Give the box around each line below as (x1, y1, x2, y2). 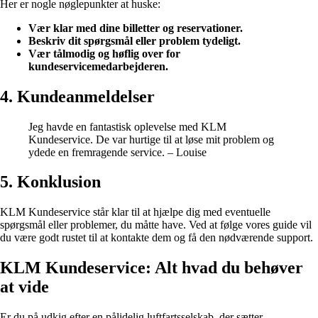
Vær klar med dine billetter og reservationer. (28, 21, 243, 34)
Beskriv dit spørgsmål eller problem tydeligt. (28, 34, 241, 47)
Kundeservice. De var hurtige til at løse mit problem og (28, 133, 274, 146)
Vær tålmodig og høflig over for (28, 47, 180, 60)
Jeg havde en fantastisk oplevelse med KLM (28, 120, 226, 133)
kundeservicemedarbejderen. (28, 60, 168, 72)
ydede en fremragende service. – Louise (28, 146, 207, 158)
